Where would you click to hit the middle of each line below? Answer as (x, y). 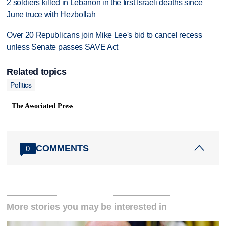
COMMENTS (63, 148)
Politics (21, 85)
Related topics (37, 71)
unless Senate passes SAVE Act (63, 47)
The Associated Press (42, 106)
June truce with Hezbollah (51, 15)
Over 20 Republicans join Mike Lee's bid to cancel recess (104, 35)
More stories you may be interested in (87, 207)
